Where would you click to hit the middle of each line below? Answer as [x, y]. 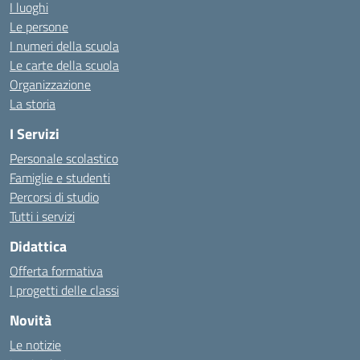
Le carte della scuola [64, 65]
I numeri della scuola [64, 46]
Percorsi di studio [54, 197]
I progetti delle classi [64, 290]
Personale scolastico [64, 158]
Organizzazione [50, 84]
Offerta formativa [56, 271]
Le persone [39, 27]
